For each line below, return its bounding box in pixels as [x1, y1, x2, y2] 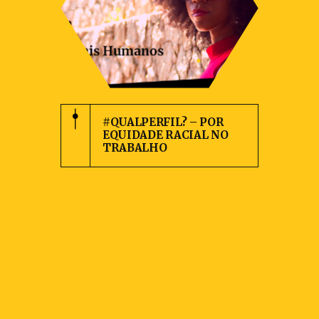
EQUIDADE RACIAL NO [102, 128, 229, 142]
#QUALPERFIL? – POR [102, 115, 224, 130]
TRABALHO [102, 141, 167, 155]
